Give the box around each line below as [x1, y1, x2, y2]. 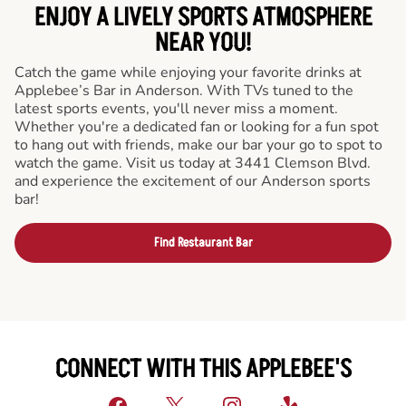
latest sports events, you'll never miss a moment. [14, 98, 338, 119]
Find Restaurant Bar [153, 233, 253, 251]
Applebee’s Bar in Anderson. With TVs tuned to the [14, 80, 353, 101]
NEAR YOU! [155, 25, 251, 61]
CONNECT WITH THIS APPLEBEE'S [54, 352, 352, 387]
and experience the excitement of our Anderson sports [14, 170, 371, 191]
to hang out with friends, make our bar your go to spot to [14, 134, 382, 155]
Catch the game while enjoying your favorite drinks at [14, 62, 362, 82]
